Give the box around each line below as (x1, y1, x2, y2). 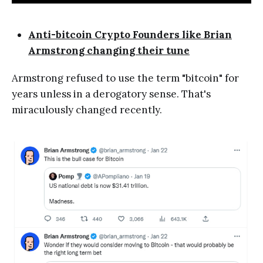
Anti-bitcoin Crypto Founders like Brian (28, 28, 232, 41)
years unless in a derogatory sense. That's (12, 87, 211, 100)
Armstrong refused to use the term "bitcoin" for (12, 71, 239, 85)
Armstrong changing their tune (28, 43, 190, 57)
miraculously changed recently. (12, 103, 162, 116)
